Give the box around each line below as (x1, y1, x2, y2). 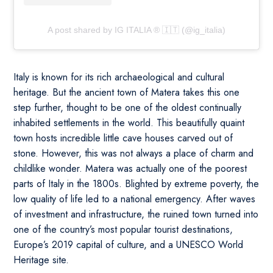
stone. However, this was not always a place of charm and (13, 146, 254, 161)
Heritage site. (13, 253, 69, 268)
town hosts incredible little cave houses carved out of (13, 131, 233, 146)
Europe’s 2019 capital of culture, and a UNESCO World (13, 238, 244, 252)
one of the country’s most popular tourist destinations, (13, 222, 233, 237)
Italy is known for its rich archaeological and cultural (13, 70, 225, 85)
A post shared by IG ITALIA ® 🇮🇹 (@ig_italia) (48, 25, 225, 35)
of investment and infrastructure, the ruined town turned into (13, 207, 259, 222)
